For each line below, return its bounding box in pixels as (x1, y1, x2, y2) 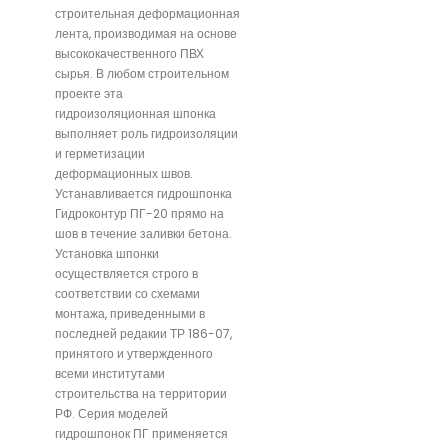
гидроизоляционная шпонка (55, 105, 216, 123)
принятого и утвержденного (55, 345, 213, 363)
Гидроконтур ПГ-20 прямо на (55, 205, 224, 223)
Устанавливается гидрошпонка (55, 185, 232, 203)
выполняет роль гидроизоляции (55, 125, 238, 143)
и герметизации (55, 145, 145, 163)
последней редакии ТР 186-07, (55, 325, 232, 343)
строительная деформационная (55, 5, 240, 23)
